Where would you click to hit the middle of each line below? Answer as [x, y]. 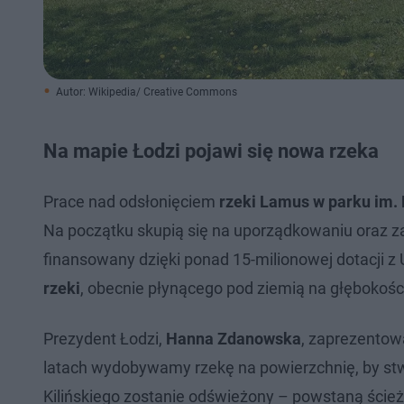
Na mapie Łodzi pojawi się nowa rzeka [211, 151]
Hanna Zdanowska [234, 339]
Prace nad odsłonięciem [131, 202]
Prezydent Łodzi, [105, 339]
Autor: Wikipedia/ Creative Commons [147, 92]
